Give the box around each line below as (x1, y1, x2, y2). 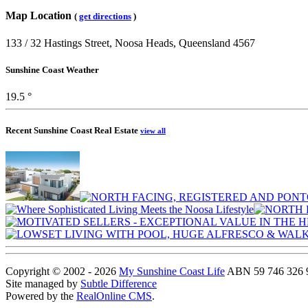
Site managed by (5, 278, 80, 290)
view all (140, 126, 166, 135)
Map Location (5, 10, 74, 22)
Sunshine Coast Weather (5, 64, 99, 75)
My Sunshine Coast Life (119, 265, 225, 278)
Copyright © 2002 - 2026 (5, 265, 119, 278)
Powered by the (5, 290, 76, 302)
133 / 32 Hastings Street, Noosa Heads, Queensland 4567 (5, 36, 255, 49)
